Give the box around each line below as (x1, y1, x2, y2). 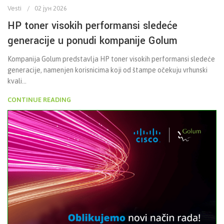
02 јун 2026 (34, 4, 67, 12)
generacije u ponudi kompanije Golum (7, 33, 177, 48)
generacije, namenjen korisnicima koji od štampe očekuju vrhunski (7, 66, 207, 74)
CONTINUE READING (7, 96, 71, 104)
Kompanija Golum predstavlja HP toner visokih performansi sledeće (7, 55, 215, 63)
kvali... (7, 77, 26, 85)
